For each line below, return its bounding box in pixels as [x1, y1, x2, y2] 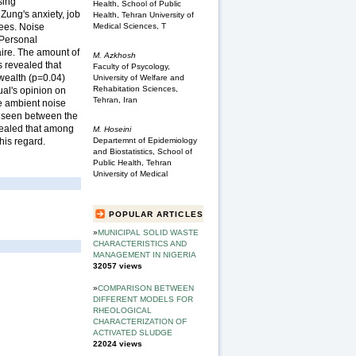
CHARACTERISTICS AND [93, 239, 187, 249]
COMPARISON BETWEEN [98, 284, 194, 293]
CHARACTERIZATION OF [93, 317, 187, 327]
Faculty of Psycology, [93, 62, 170, 72]
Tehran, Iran [93, 95, 137, 105]
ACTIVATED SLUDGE [93, 328, 172, 338]
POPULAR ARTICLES [109, 210, 203, 219]
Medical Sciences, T [93, 21, 166, 30]
